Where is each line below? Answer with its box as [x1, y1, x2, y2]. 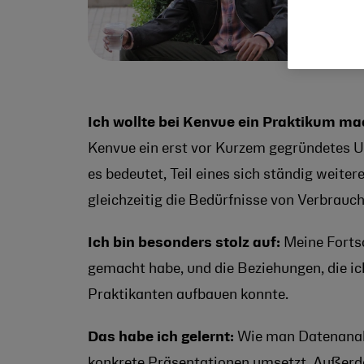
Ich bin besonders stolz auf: [88, 236, 280, 249]
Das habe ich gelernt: [88, 331, 234, 344]
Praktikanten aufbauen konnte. [88, 288, 288, 301]
